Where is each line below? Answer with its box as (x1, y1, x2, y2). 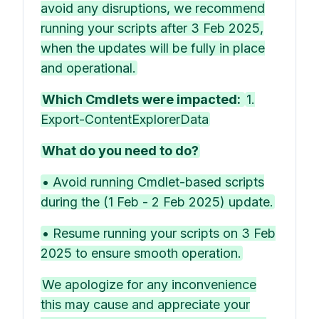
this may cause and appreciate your (41, 297, 250, 312)
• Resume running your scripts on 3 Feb (42, 226, 276, 241)
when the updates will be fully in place (41, 41, 265, 56)
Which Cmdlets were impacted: (42, 92, 244, 107)
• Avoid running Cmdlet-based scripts (42, 174, 264, 189)
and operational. (41, 61, 136, 75)
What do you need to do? (42, 143, 199, 158)
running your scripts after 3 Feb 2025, (41, 21, 263, 36)
